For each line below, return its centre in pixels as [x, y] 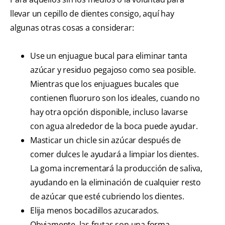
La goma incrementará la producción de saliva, [116, 168]
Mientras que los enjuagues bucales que [104, 84]
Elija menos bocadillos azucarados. [95, 211]
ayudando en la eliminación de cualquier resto [116, 183]
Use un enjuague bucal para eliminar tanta [109, 56]
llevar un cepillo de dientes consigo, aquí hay [92, 14]
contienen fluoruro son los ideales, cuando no [115, 98]
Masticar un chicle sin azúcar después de [105, 140]
